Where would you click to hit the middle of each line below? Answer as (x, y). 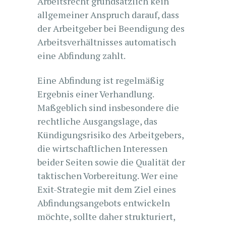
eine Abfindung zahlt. (81, 55)
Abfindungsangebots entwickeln (104, 203)
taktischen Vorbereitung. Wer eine (108, 176)
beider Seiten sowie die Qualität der (111, 162)
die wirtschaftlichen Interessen (102, 148)
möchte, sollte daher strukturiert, (106, 216)
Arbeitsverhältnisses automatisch (107, 42)
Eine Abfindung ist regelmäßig (101, 80)
